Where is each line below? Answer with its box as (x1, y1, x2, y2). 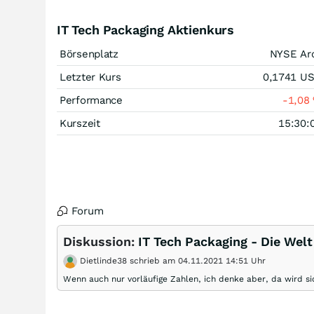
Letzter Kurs (60, 71, 121, 83)
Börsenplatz (60, 48, 118, 60)
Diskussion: (63, 234, 138, 249)
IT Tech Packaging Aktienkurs (57, 22, 234, 37)
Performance (60, 94, 123, 107)
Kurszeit (60, 117, 100, 130)
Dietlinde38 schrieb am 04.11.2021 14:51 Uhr (77, 256, 266, 266)
